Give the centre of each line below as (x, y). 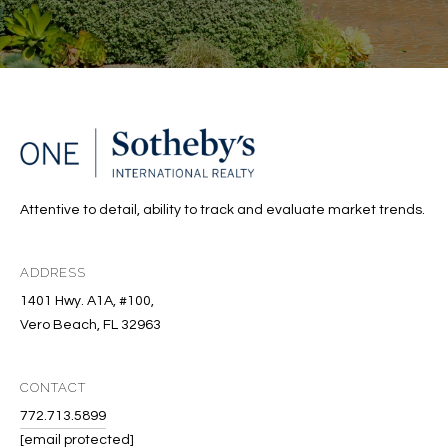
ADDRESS (53, 273)
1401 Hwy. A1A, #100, (87, 301)
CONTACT (53, 388)
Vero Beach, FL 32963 (90, 325)
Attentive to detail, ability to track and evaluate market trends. (222, 210)
